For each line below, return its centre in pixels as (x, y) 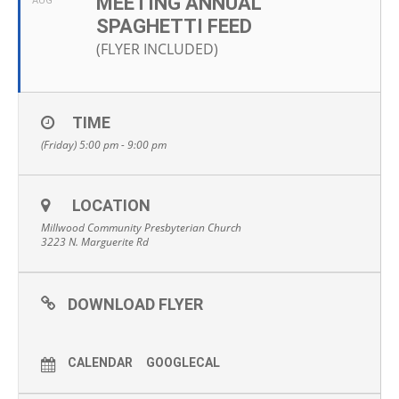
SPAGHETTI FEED (174, 26)
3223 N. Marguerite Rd (95, 242)
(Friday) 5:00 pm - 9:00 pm (104, 145)
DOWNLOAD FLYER (135, 304)
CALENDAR (100, 362)
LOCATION (111, 205)
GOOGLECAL (183, 362)
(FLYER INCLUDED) (157, 49)
